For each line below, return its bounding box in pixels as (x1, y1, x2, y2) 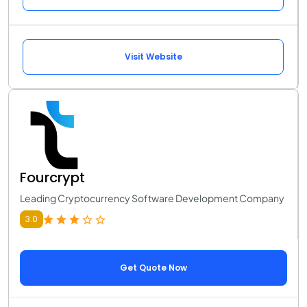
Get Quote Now (120, 262, 187, 274)
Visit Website (124, 51, 182, 63)
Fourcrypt (20, 168, 85, 188)
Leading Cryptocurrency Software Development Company (20, 192, 284, 205)
